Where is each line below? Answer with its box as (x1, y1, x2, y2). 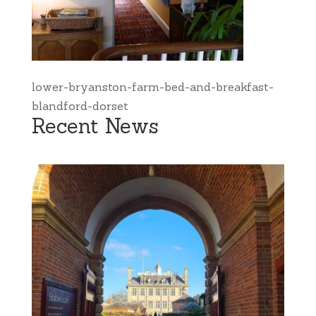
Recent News (31, 113, 159, 140)
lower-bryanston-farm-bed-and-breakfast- (31, 80, 274, 95)
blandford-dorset (31, 99, 128, 114)
